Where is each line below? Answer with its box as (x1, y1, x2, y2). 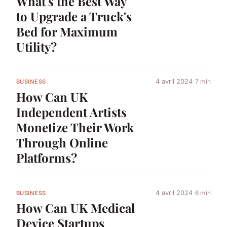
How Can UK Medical (16, 200, 135, 216)
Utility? (16, 39, 57, 55)
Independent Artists (16, 104, 127, 121)
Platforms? (16, 149, 77, 166)
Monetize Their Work (16, 119, 134, 136)
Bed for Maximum (16, 23, 118, 40)
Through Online (16, 134, 108, 151)
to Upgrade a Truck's (16, 8, 132, 25)
